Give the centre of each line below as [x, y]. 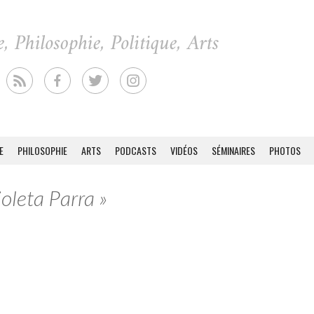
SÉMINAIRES [233, 150]
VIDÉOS [184, 150]
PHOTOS [285, 150]
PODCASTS [136, 150]
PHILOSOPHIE [42, 150]
